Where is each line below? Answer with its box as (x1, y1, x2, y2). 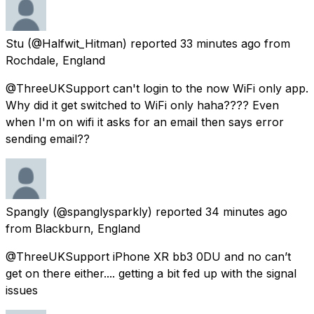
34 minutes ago (205, 204, 287, 219)
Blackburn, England (35, 221, 140, 235)
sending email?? (6, 131, 90, 146)
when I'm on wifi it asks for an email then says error (6, 114, 284, 129)
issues (6, 282, 38, 297)
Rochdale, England (6, 53, 105, 67)
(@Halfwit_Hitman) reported (27, 36, 177, 50)
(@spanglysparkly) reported (53, 204, 202, 219)
